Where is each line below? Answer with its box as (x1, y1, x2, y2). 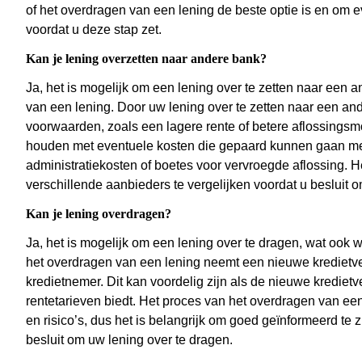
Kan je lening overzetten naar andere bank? (26, 52, 267, 66)
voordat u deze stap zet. (26, 23, 162, 37)
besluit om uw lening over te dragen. (26, 333, 233, 347)
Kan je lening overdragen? (26, 207, 171, 221)
